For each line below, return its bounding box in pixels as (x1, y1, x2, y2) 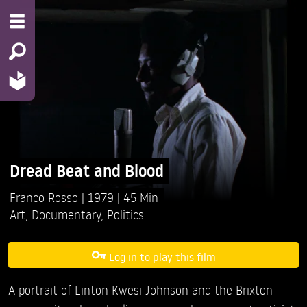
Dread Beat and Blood (10, 159, 164, 182)
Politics (107, 206, 144, 222)
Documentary (32, 206, 101, 222)
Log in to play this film (108, 249, 216, 264)
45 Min (123, 188, 158, 205)
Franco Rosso (10, 188, 82, 205)
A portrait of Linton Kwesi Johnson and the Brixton (8, 282, 273, 298)
